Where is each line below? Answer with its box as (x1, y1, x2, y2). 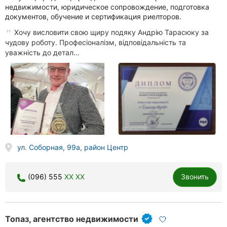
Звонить (181, 172, 209, 181)
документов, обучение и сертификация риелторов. (5, 12, 181, 21)
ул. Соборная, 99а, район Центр (17, 143, 128, 152)
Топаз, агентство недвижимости (5, 214, 138, 224)
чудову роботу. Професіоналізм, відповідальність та (5, 37, 186, 47)
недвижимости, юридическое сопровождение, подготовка (5, 2, 209, 11)
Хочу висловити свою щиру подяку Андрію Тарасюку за (12, 27, 209, 36)
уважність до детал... (5, 48, 80, 57)
